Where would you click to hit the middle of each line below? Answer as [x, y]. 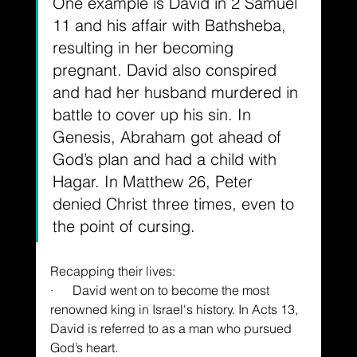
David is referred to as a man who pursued [172, 328]
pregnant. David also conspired [167, 69]
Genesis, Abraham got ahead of [169, 136]
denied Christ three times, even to [175, 203]
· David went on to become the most [161, 290]
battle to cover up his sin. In [154, 114]
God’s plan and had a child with [167, 159]
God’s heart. [84, 347]
